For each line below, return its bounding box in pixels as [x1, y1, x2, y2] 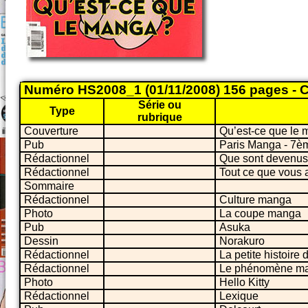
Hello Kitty [219, 276, 269, 288]
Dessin [24, 234, 58, 247]
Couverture [24, 124, 78, 137]
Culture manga [219, 193, 291, 206]
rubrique [137, 111, 182, 123]
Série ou [137, 98, 181, 111]
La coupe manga [219, 207, 301, 219]
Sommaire [24, 179, 74, 192]
